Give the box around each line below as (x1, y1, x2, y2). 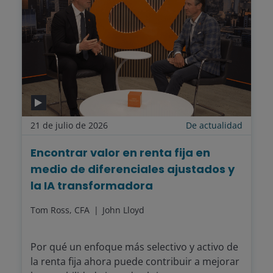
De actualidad (186, 119, 243, 132)
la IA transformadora (30, 178, 153, 194)
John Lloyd (102, 204, 144, 216)
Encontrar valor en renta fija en (30, 145, 210, 161)
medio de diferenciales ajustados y (30, 161, 235, 177)
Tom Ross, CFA (30, 204, 92, 216)
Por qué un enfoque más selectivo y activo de (30, 240, 238, 254)
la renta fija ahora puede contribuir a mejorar (30, 255, 239, 269)
